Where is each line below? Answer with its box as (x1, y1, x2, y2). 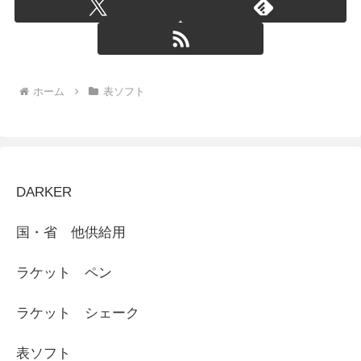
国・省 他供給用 (16, 224, 126, 240)
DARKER (16, 184, 72, 200)
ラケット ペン (16, 264, 112, 280)
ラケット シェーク (16, 305, 139, 321)
